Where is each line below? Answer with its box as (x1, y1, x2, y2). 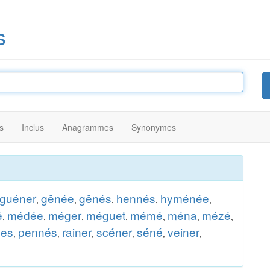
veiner (168, 224, 199, 240)
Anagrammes (62, 121, 113, 133)
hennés (116, 190, 155, 206)
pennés (18, 224, 57, 240)
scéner (96, 224, 132, 240)
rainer (62, 224, 92, 240)
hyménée (160, 190, 209, 206)
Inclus (22, 121, 44, 133)
